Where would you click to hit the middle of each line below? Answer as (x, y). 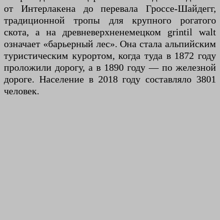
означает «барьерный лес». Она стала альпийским (110, 44)
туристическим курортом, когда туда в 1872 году (110, 56)
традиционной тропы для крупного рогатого (110, 20)
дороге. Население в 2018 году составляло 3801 (110, 79)
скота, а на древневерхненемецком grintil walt (110, 32)
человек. (22, 91)
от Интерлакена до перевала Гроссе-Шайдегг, (110, 9)
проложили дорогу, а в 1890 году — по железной (110, 68)
